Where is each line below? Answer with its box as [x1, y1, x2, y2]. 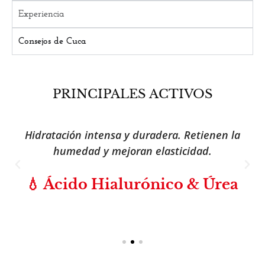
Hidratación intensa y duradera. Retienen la [24, 128, 240, 143]
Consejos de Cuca [18, 37, 86, 47]
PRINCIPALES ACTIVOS [52, 86, 213, 102]
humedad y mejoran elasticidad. [53, 144, 212, 159]
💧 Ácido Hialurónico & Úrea [26, 176, 239, 193]
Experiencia [18, 9, 64, 20]
